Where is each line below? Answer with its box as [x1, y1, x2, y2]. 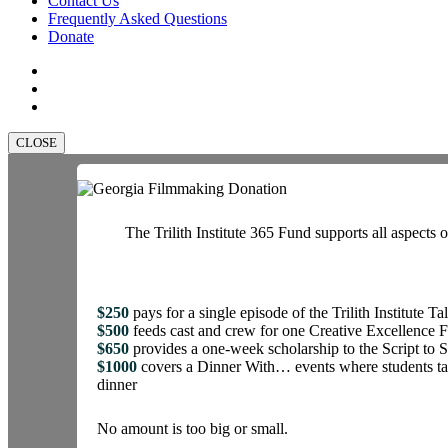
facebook [47, 61, 105, 79]
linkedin [47, 79, 98, 97]
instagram [47, 97, 108, 115]
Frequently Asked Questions [48, 10, 227, 28]
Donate [48, 28, 94, 46]
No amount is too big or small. [97, 420, 289, 438]
